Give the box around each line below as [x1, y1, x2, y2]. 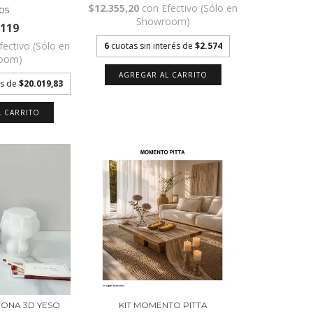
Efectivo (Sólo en [161, 1, 238, 15]
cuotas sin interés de [110, 40, 195, 52]
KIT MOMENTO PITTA [118, 300, 208, 311]
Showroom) [136, 15, 190, 29]
